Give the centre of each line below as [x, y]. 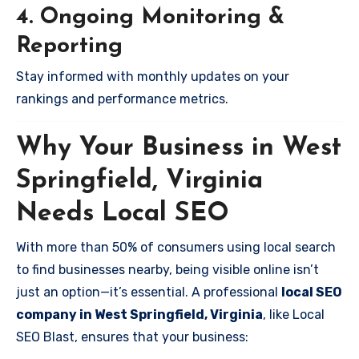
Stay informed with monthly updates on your [153, 77]
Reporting [69, 46]
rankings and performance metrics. [122, 99]
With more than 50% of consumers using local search [176, 247]
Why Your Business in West [179, 148]
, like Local [294, 314]
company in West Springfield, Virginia [139, 314]
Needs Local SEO [123, 214]
